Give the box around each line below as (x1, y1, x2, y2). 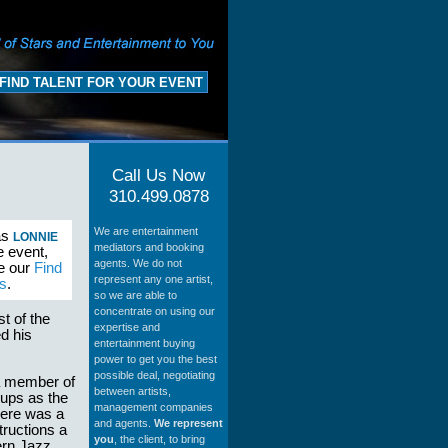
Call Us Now (112, 165, 205, 185)
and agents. (94, 416, 154, 429)
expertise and (94, 320, 160, 333)
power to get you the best (94, 352, 217, 365)
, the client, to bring (114, 432, 205, 445)
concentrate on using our (94, 304, 215, 317)
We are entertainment (94, 224, 198, 237)
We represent (154, 416, 223, 429)
